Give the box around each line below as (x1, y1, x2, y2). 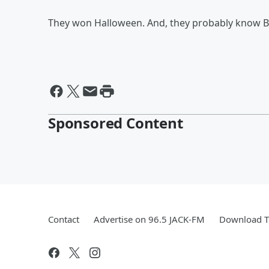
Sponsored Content (48, 113, 183, 133)
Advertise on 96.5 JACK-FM (94, 213, 205, 225)
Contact (48, 213, 79, 225)
